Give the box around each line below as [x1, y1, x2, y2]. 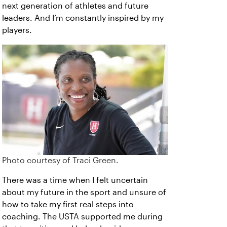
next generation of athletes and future [2, 2, 148, 10]
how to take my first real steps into [2, 200, 134, 209]
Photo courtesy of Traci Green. [2, 156, 119, 165]
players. [2, 26, 32, 34]
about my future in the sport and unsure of [2, 188, 166, 197]
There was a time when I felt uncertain [2, 176, 148, 185]
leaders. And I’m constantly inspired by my [2, 14, 164, 22]
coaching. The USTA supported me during [2, 212, 163, 221]
